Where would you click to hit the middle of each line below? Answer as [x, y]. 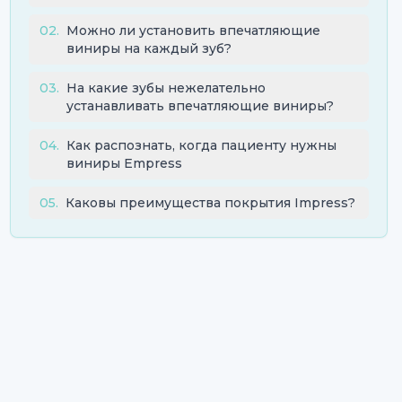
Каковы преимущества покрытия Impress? [210, 203]
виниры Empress [124, 163]
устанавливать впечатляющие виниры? [200, 106]
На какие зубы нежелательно [166, 88]
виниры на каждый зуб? [149, 48]
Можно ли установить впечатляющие [193, 31]
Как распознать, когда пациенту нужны [201, 145]
